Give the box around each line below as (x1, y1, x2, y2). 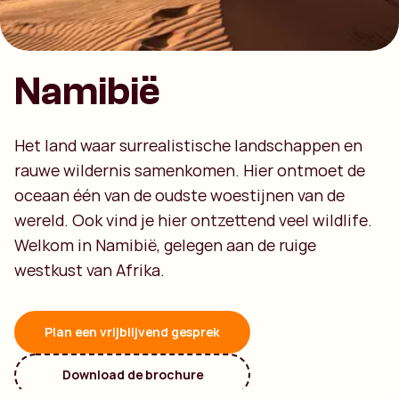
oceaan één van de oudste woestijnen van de (14, 184, 345, 206)
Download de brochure (61, 366, 203, 383)
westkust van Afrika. (14, 259, 165, 281)
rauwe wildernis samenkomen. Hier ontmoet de (14, 159, 365, 181)
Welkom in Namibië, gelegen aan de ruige (14, 234, 316, 256)
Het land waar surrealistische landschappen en (14, 134, 362, 156)
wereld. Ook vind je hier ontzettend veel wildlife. (14, 209, 372, 231)
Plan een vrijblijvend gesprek (45, 323, 220, 340)
